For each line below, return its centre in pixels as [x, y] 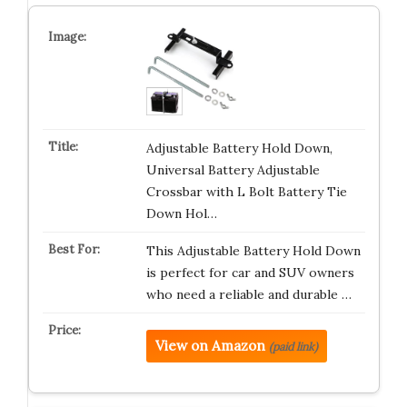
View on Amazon [210, 346]
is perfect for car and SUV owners [250, 273]
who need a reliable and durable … [248, 295]
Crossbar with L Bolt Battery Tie [246, 192]
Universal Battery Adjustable [233, 170]
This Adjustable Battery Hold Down [253, 251]
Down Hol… [181, 214]
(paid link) [293, 347]
